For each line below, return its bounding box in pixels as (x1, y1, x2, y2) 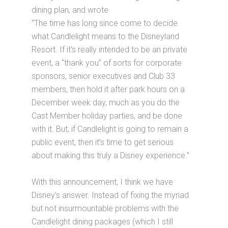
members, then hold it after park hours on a (32, 84, 185, 94)
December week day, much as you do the (32, 97, 180, 107)
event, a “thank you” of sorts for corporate (32, 58, 182, 68)
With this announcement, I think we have (32, 177, 174, 187)
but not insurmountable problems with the (32, 203, 179, 213)
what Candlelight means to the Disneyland (32, 31, 180, 41)
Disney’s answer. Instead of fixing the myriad (32, 190, 189, 200)
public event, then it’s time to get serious (32, 137, 174, 147)
